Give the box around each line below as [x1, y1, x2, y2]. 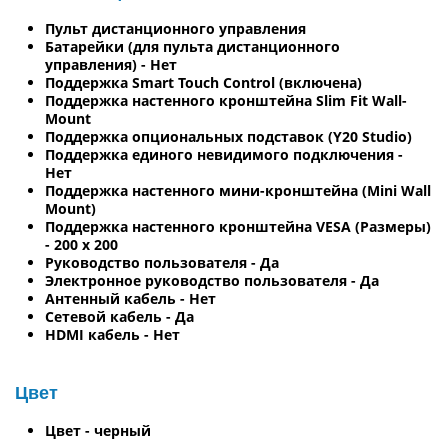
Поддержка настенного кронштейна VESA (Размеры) [45, 216, 431, 236]
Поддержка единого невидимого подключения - [45, 144, 403, 164]
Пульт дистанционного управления [45, 18, 306, 38]
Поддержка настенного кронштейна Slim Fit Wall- [45, 90, 407, 110]
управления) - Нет [45, 54, 177, 74]
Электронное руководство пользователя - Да [45, 270, 379, 290]
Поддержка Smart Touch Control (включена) [45, 72, 362, 92]
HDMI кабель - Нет [45, 324, 180, 344]
